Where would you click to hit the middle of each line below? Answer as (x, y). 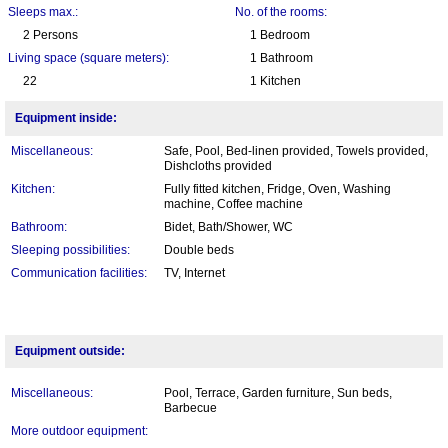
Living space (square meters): (88, 57)
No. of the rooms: (281, 11)
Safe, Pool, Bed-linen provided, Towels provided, (296, 150)
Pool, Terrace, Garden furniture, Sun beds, (278, 392)
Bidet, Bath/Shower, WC (228, 226)
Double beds (199, 249)
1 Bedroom (280, 34)
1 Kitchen (275, 80)
